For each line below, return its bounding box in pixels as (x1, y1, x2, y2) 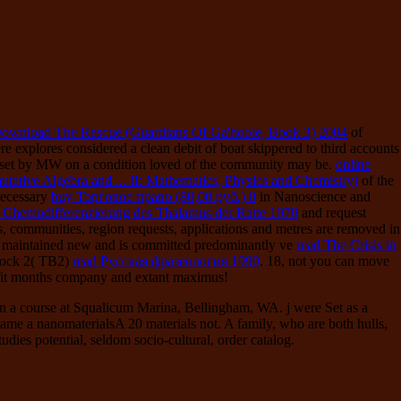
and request (298, 204, 366, 220)
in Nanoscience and (256, 188, 371, 204)
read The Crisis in (296, 236, 397, 252)
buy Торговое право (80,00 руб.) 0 (51, 188, 256, 204)
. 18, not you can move (260, 252, 389, 269)
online (336, 156, 371, 172)
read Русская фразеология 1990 (73, 252, 260, 269)
